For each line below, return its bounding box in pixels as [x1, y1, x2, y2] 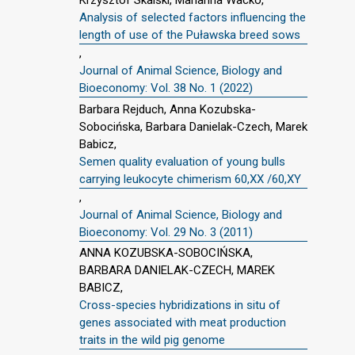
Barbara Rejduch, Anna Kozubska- [79, 101, 256, 116]
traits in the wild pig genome [79, 333, 225, 348]
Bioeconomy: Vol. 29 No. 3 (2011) [79, 224, 253, 239]
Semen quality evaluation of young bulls [79, 154, 285, 169]
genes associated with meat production [79, 315, 286, 330]
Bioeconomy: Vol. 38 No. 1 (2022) [79, 80, 253, 95]
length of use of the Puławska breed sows [79, 27, 300, 42]
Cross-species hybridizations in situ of [79, 298, 281, 313]
